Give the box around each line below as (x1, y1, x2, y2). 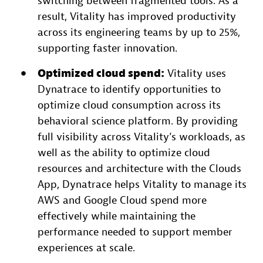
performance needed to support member (38, 225, 232, 239)
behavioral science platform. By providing (38, 114, 238, 128)
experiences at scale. (38, 241, 135, 255)
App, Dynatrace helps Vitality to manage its (38, 177, 247, 191)
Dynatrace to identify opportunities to (38, 82, 221, 96)
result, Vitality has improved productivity (38, 9, 236, 23)
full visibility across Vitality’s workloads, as (38, 130, 245, 144)
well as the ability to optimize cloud (38, 146, 210, 160)
